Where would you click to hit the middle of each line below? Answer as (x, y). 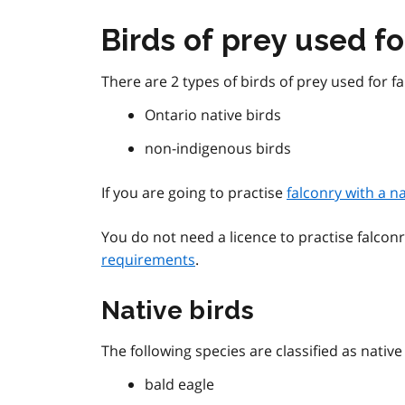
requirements (148, 260)
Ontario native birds (213, 115)
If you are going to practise (194, 193)
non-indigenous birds (218, 149)
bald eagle (179, 385)
